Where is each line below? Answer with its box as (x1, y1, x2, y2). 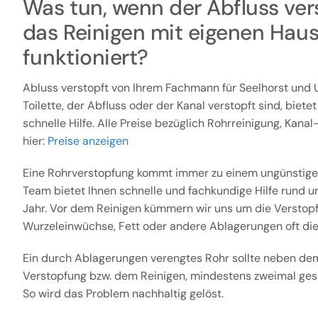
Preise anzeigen (47, 133, 128, 149)
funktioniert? (22, 43, 148, 71)
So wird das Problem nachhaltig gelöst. (22, 286, 224, 302)
